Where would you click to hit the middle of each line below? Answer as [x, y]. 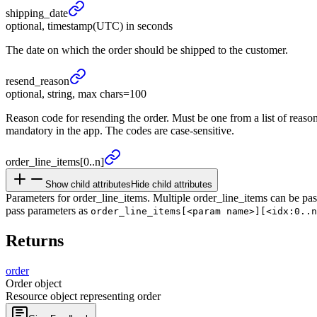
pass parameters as [48, 210]
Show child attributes [88, 184]
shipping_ [28, 13]
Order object [34, 283]
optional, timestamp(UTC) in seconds [89, 25]
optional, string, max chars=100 [76, 93]
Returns [35, 240]
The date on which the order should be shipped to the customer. [147, 50]
